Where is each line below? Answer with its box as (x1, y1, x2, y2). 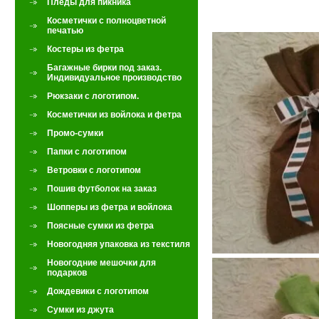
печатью (47, 26, 83, 36)
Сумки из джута (47, 305, 114, 315)
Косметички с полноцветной (47, 16, 166, 26)
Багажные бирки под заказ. (47, 63, 162, 73)
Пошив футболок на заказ (47, 184, 157, 194)
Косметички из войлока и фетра (47, 110, 182, 120)
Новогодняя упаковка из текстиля (47, 239, 190, 249)
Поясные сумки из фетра (47, 221, 154, 231)
